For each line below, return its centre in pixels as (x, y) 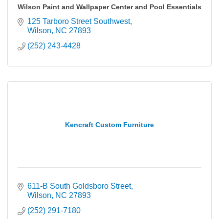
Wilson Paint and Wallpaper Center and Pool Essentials (109, 7)
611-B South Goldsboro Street (79, 186)
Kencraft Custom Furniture (109, 124)
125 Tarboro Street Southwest (79, 21)
